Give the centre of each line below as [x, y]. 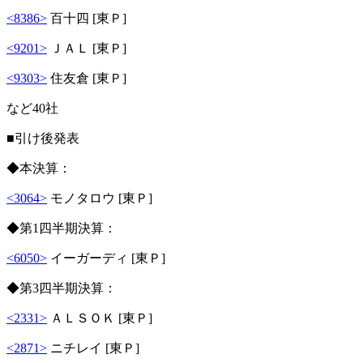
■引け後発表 [43, 138]
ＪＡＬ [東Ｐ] [87, 48]
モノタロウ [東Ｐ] [100, 198]
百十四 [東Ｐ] [87, 18]
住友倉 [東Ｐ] [87, 78]
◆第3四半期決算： [62, 288]
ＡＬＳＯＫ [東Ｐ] [100, 318]
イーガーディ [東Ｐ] [106, 258]
